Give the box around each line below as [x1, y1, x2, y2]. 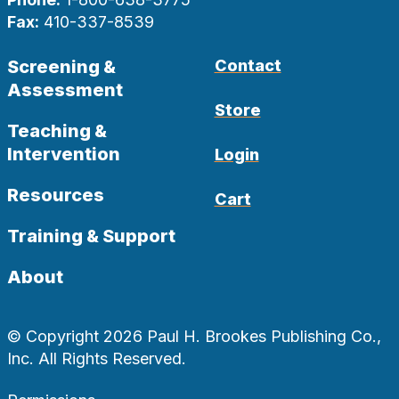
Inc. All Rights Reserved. [7, 349, 186, 369]
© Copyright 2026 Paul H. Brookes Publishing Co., [7, 327, 381, 346]
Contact [214, 56, 281, 76]
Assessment [7, 79, 123, 102]
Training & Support [7, 225, 175, 248]
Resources [7, 184, 104, 207]
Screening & [7, 56, 116, 78]
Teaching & [7, 120, 107, 142]
